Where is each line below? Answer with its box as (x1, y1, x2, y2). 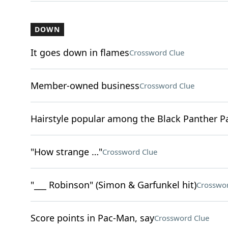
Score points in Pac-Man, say (30, 212, 154, 224)
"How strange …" (30, 146, 102, 158)
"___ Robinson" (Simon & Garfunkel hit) (30, 179, 196, 191)
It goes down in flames (30, 46, 129, 59)
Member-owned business (30, 79, 139, 92)
